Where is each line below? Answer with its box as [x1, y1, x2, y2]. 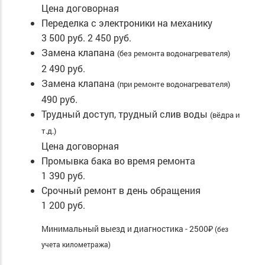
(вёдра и [210, 110, 240, 120]
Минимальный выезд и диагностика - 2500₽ [41, 222, 215, 234]
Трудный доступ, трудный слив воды [41, 108, 210, 121]
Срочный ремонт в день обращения [41, 184, 201, 197]
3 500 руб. [41, 31, 85, 44]
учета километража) [41, 240, 111, 249]
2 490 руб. [41, 62, 85, 75]
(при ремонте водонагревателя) [117, 79, 230, 89]
